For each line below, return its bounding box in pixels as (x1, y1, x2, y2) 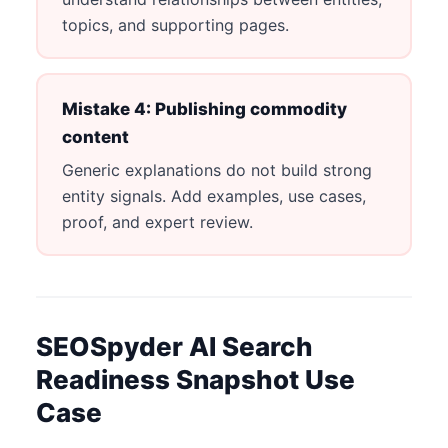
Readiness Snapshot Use (36, 364, 355, 396)
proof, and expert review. (61, 211, 253, 232)
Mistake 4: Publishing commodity (61, 98, 347, 119)
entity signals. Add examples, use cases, (61, 185, 366, 206)
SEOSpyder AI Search (36, 331, 313, 363)
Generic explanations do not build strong (61, 159, 372, 180)
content (61, 126, 129, 147)
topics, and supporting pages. (61, 14, 289, 35)
